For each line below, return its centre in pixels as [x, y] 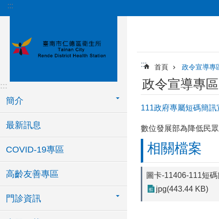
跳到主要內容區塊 [36, 10]
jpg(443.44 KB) [182, 189]
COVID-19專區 [35, 150]
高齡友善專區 [32, 174]
